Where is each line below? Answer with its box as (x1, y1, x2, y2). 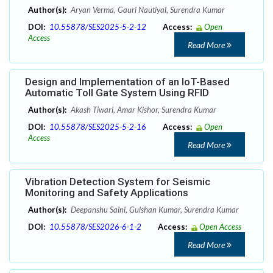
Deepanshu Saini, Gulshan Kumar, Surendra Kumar (69, 205, 239, 215)
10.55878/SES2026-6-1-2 (49, 222, 141, 232)
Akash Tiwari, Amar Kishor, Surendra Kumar (69, 105, 216, 115)
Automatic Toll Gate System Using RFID (25, 87, 209, 99)
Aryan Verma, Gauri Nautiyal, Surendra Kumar (69, 5, 225, 15)
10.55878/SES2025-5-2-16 (49, 122, 146, 132)
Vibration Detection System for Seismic (25, 175, 210, 188)
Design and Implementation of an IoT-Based (25, 76, 230, 88)
